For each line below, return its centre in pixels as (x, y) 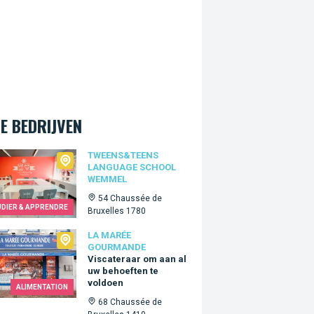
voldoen (106, 282)
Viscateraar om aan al (137, 259)
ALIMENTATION (42, 287)
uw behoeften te (123, 271)
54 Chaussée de (130, 198)
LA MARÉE (110, 235)
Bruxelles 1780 (117, 211)
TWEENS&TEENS (123, 155)
